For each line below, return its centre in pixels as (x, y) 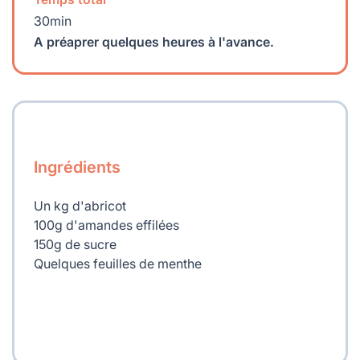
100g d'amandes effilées (106, 225)
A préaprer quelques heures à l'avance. (154, 42)
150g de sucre (75, 245)
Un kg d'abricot (80, 206)
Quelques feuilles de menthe (118, 264)
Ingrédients (77, 168)
